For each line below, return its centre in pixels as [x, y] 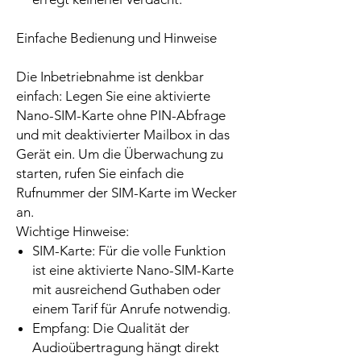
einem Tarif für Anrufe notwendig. [131, 309]
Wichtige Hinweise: [73, 232]
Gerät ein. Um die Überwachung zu [120, 154]
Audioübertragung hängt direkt [126, 348]
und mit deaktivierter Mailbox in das [123, 135]
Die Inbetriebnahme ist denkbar [110, 77]
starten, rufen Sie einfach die [100, 174]
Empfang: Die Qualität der [111, 328]
